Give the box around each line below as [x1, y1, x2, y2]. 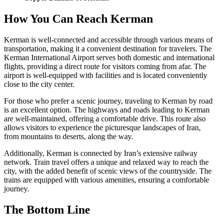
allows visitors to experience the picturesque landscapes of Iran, [4, 123, 201, 132]
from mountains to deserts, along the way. [4, 132, 133, 141]
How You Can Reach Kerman [4, 12, 153, 25]
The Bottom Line [4, 203, 90, 216]
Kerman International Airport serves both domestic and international [4, 53, 215, 62]
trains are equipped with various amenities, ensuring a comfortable [4, 175, 209, 184]
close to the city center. [4, 79, 74, 88]
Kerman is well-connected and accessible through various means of [4, 35, 213, 44]
